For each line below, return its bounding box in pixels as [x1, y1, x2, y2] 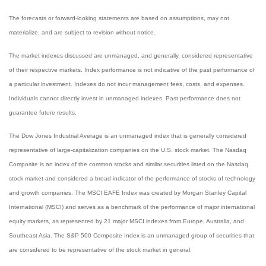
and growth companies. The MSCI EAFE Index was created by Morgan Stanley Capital [9, 189, 246, 196]
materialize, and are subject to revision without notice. [9, 29, 156, 36]
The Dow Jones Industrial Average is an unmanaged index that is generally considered [9, 132, 246, 139]
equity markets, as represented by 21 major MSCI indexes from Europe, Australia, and [9, 218, 244, 224]
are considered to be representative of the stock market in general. [9, 246, 192, 253]
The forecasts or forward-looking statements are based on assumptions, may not [9, 15, 229, 21]
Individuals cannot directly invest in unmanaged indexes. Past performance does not [9, 95, 240, 102]
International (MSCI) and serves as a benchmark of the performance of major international [9, 204, 255, 210]
